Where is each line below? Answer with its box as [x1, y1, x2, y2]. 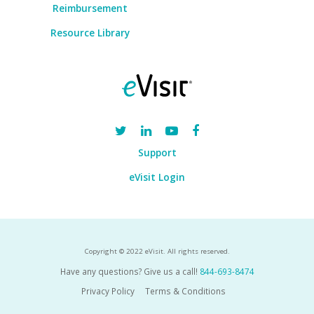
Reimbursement [53, 1, 128, 15]
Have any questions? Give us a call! [60, 265, 198, 277]
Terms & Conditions [145, 285, 226, 296]
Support [137, 146, 177, 160]
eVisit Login [129, 170, 185, 184]
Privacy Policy [81, 285, 135, 296]
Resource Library [50, 26, 130, 40]
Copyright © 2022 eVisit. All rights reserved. [84, 246, 230, 256]
